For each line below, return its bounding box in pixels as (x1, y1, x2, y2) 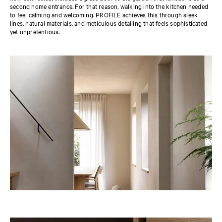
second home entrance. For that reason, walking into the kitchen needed (10, 1, 209, 10)
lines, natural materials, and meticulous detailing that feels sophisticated (10, 18, 208, 27)
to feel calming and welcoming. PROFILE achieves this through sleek (10, 9, 198, 19)
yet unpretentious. (10, 26, 60, 36)
